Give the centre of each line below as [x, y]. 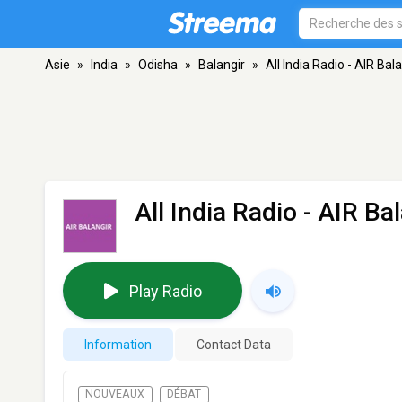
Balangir [222, 65]
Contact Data [234, 345]
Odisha [158, 65]
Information [118, 345]
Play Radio [165, 291]
